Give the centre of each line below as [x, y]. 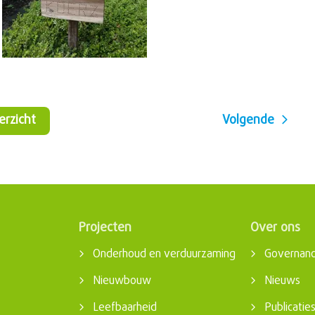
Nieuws [282, 282]
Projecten [105, 229]
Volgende [252, 121]
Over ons [275, 229]
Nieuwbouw [122, 282]
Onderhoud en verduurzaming [164, 255]
